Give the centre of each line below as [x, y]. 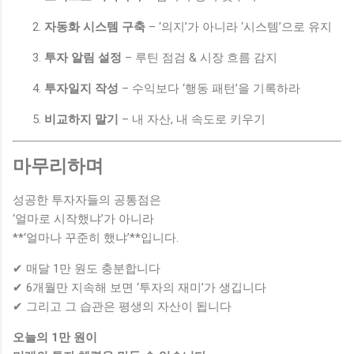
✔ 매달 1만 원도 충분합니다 [87, 268]
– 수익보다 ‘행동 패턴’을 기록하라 [209, 88]
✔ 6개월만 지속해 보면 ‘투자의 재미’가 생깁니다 [139, 287]
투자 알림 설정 [83, 57]
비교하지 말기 [81, 119]
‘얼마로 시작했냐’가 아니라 [83, 218]
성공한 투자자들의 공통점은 [87, 200]
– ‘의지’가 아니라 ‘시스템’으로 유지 [239, 26]
